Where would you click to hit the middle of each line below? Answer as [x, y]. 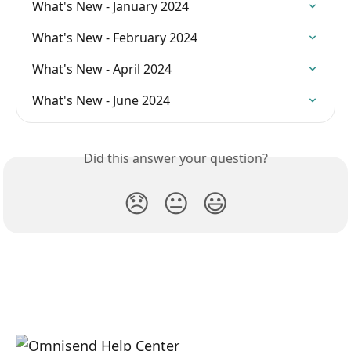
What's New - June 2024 [101, 101]
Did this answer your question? [175, 159]
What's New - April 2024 [102, 69]
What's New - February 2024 [115, 38]
